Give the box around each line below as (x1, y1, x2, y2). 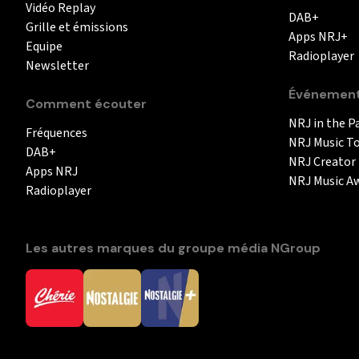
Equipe (26, 37, 63, 55)
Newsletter (26, 56, 89, 75)
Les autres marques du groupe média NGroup (26, 239, 321, 256)
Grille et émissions (26, 18, 128, 36)
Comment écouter (26, 95, 147, 112)
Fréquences (26, 123, 87, 142)
